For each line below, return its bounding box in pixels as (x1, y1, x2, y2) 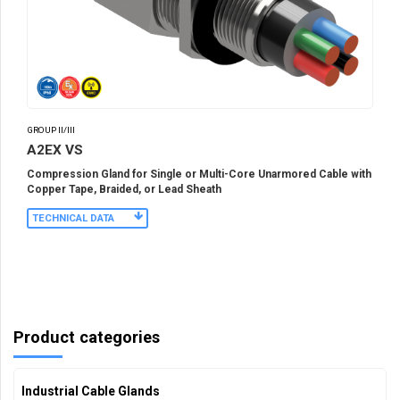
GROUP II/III (27, 125, 75, 136)
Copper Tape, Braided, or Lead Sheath (27, 182, 221, 196)
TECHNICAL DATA (32, 212, 114, 224)
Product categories (13, 327, 160, 346)
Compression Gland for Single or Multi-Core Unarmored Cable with (27, 167, 371, 180)
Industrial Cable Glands (21, 383, 160, 398)
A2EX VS (27, 141, 83, 158)
